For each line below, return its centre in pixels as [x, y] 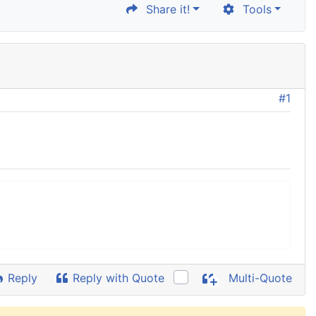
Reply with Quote [117, 278]
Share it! [165, 9]
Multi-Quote [259, 278]
